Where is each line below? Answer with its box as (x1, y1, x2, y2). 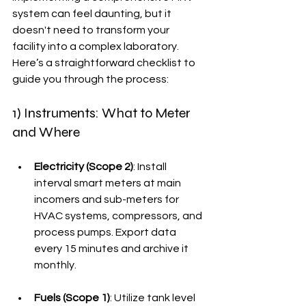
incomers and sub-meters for (34, 193, 181, 205)
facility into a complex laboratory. (12, 40, 181, 52)
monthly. (34, 259, 76, 270)
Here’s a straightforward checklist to (12, 57, 197, 68)
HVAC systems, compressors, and (34, 210, 204, 221)
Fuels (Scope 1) (34, 292, 110, 303)
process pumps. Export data (34, 226, 178, 238)
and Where (12, 123, 80, 141)
